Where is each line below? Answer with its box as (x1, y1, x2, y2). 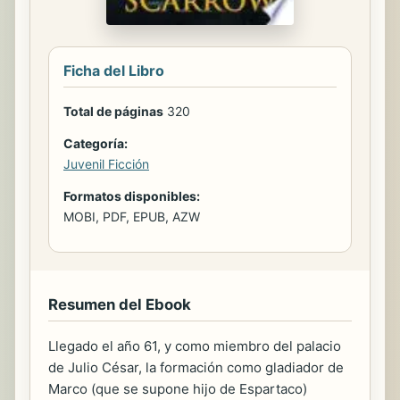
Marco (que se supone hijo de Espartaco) (48, 380, 307, 398)
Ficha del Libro (63, 62, 164, 80)
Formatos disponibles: (63, 188, 200, 204)
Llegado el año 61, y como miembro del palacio (48, 337, 341, 355)
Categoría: (63, 136, 128, 152)
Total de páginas (63, 104, 163, 120)
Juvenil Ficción (63, 156, 149, 172)
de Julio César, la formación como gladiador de (48, 359, 344, 377)
